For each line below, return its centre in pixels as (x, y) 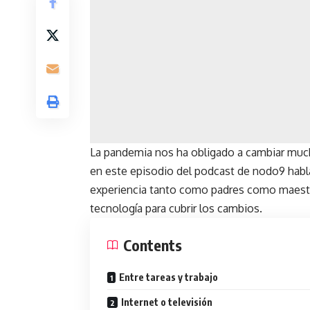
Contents (153, 245)
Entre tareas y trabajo (168, 277)
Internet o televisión (167, 302)
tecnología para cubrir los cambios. (176, 209)
